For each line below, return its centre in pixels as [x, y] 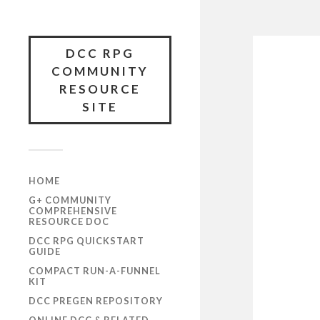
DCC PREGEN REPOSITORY [96, 301]
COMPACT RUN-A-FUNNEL [95, 271]
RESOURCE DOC [69, 221]
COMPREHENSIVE [73, 211]
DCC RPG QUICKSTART [86, 241]
